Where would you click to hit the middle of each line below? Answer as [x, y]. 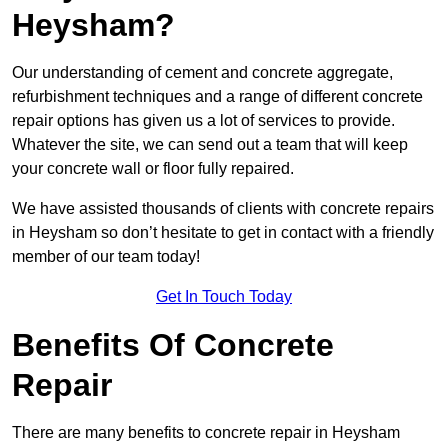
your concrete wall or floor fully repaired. [153, 168]
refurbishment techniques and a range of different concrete [217, 96]
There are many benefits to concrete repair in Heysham [206, 432]
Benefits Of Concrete [173, 344]
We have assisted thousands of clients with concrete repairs [223, 208]
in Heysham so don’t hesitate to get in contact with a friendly [223, 232]
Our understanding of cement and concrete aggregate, [202, 72]
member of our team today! [106, 256]
